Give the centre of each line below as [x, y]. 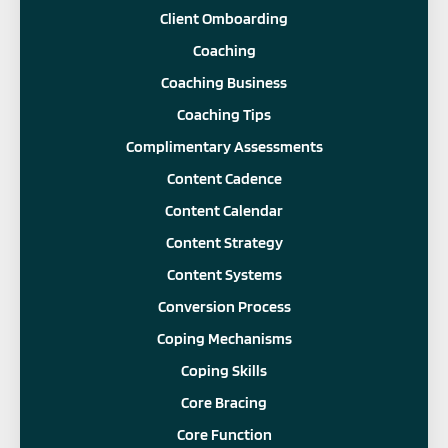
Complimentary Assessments [224, 146]
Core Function [224, 434]
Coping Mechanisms [224, 338]
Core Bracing [224, 402]
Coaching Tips [224, 114]
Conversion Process [224, 306]
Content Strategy [224, 242]
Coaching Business [224, 82]
